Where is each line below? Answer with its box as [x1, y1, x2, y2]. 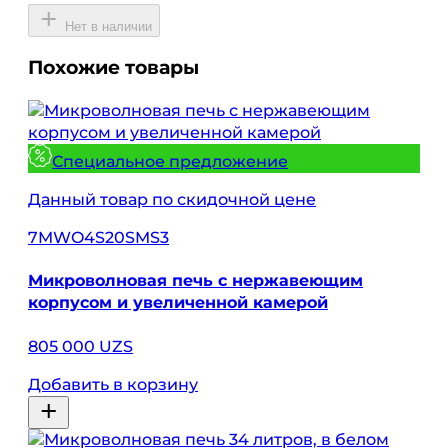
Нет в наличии [65, 18, 152, 34]
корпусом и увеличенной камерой [28, 293, 328, 313]
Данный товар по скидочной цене [28, 190, 316, 210]
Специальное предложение [52, 152, 288, 172]
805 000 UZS [28, 336, 133, 356]
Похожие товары [28, 56, 199, 80]
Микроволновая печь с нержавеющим [28, 271, 363, 291]
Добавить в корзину [28, 374, 198, 394]
